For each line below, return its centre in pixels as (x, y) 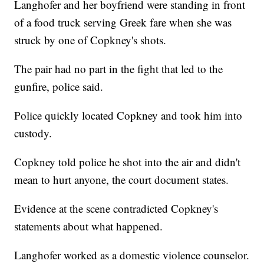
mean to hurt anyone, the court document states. (122, 180)
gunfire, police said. (59, 87)
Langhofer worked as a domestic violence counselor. (132, 255)
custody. (33, 133)
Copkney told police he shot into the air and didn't (128, 162)
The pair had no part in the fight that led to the (119, 69)
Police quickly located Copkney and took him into (128, 115)
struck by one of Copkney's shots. (90, 40)
